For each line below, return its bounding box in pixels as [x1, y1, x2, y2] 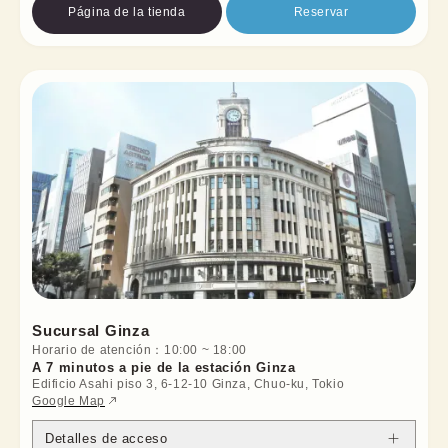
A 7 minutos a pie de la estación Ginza [32, 360, 296, 376]
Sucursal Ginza [32, 322, 150, 340]
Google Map [32, 394, 105, 409]
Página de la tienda [68, 4, 186, 19]
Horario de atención [32, 343, 152, 358]
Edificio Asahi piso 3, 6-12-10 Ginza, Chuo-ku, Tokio [32, 377, 345, 392]
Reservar [293, 4, 349, 19]
